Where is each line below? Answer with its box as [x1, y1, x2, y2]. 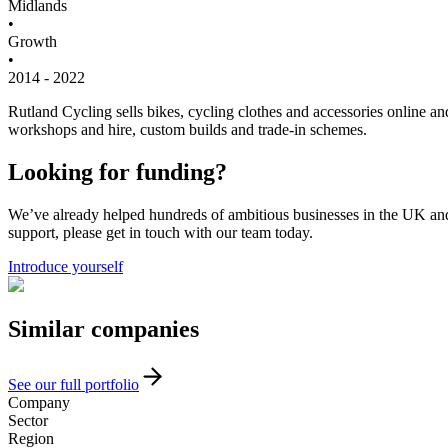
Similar [8, 315, 85, 342]
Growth [8, 32, 57, 50]
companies [85, 315, 199, 342]
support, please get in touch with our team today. [8, 223, 313, 241]
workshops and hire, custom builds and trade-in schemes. [8, 120, 367, 138]
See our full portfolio [8, 375, 139, 393]
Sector [8, 411, 48, 429]
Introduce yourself [8, 257, 123, 275]
